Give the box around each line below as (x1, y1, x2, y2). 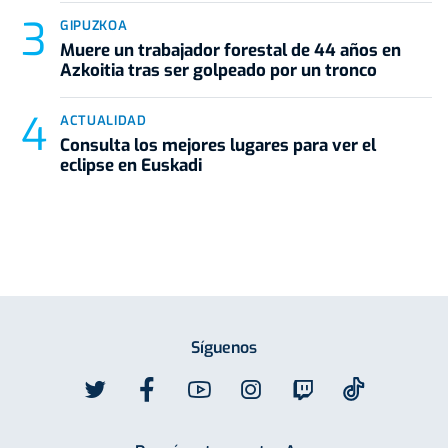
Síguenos (191, 337, 257, 359)
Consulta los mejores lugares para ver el (60, 134, 376, 158)
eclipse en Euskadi (60, 154, 202, 178)
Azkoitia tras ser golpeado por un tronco (60, 59, 377, 83)
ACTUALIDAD (60, 112, 147, 130)
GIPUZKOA (60, 17, 128, 35)
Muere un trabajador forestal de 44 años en (60, 39, 401, 63)
